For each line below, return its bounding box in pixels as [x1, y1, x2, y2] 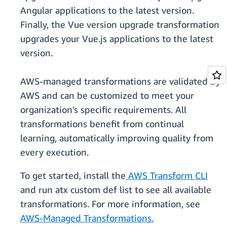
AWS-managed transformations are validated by [20, 75, 220, 87]
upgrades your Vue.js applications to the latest [20, 33, 213, 45]
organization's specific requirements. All [20, 104, 186, 116]
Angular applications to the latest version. [20, 5, 194, 16]
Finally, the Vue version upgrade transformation [20, 19, 219, 30]
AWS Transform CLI [126, 170, 208, 181]
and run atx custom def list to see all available [20, 184, 211, 196]
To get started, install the [20, 170, 126, 181]
